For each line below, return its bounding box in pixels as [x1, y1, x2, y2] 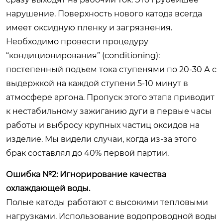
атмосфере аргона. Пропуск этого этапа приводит [6, 92, 215, 102]
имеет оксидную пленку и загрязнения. [6, 22, 172, 32]
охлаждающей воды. [6, 183, 90, 193]
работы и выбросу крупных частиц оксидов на [6, 120, 200, 130]
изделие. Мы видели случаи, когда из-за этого [6, 134, 197, 144]
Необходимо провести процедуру [6, 36, 148, 46]
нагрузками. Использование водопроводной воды [6, 211, 217, 221]
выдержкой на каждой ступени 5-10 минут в [6, 78, 188, 88]
